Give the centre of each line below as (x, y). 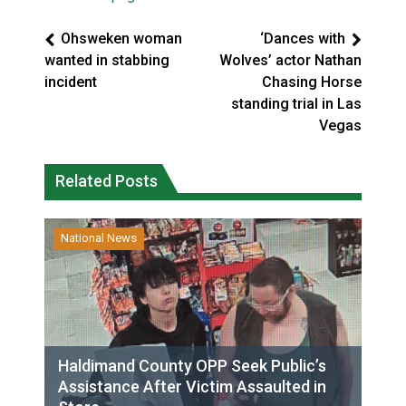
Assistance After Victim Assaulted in (192, 386)
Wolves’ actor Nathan (290, 60)
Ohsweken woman (121, 38)
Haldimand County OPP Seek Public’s (192, 365)
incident (71, 82)
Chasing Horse (312, 82)
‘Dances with (303, 38)
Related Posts (106, 180)
